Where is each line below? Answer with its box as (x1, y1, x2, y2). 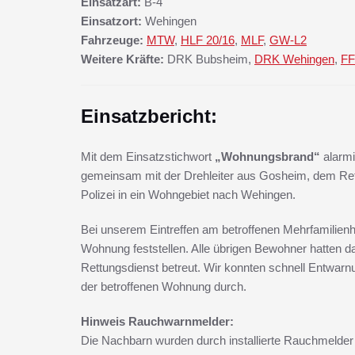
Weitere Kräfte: (81, 52, 164, 66)
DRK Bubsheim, (164, 52, 254, 66)
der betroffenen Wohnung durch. (81, 280, 246, 293)
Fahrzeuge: (81, 33, 143, 47)
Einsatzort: (81, 14, 142, 28)
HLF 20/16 (181, 33, 235, 47)
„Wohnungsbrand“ (215, 150, 320, 163)
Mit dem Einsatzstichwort (81, 150, 215, 163)
